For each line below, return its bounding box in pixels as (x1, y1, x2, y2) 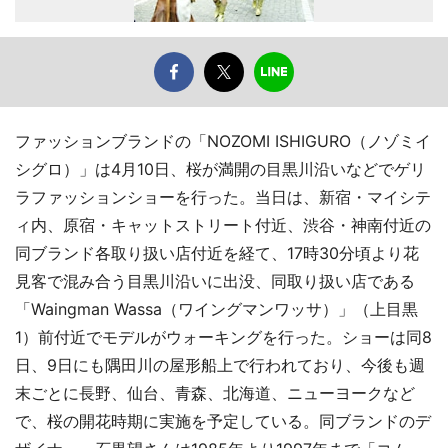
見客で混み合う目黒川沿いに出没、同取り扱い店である (15, 271, 415, 291)
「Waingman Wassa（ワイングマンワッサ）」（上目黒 (15, 299, 418, 319)
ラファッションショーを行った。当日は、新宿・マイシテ (15, 187, 431, 207)
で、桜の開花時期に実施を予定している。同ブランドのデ (15, 411, 431, 431)
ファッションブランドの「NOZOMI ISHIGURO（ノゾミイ (15, 131, 431, 151)
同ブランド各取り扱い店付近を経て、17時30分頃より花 (15, 243, 419, 263)
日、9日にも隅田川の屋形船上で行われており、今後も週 (15, 355, 425, 375)
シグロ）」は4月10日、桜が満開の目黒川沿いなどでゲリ (15, 159, 426, 179)
